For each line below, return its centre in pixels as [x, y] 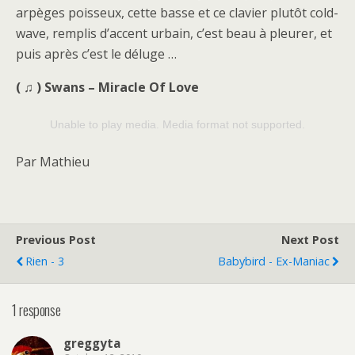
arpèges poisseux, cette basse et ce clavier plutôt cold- [177, 13]
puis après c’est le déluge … [96, 54]
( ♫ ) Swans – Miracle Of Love [107, 88]
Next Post [310, 240]
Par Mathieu [53, 162]
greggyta [92, 343]
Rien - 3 [45, 261]
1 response [36, 309]
